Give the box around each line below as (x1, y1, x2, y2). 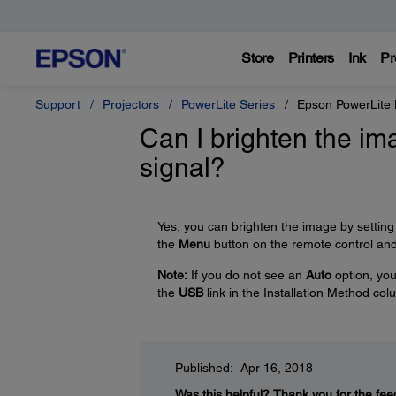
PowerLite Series (181, 97, 275, 111)
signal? (139, 152, 225, 183)
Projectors (103, 97, 159, 111)
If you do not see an (187, 268, 306, 282)
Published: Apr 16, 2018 (174, 361, 313, 375)
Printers (287, 49, 335, 66)
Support (35, 97, 80, 111)
